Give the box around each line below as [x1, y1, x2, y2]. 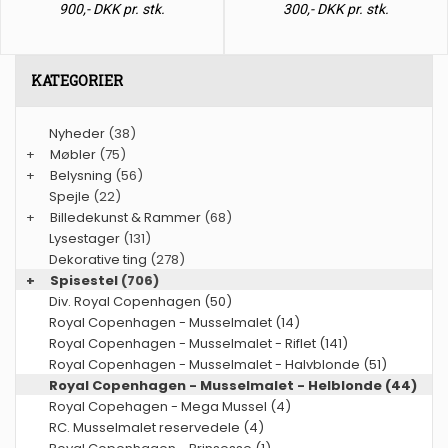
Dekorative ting [49, 249, 147, 269]
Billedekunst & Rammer [50, 207, 201, 227]
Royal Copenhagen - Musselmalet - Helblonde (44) [49, 375, 417, 395]
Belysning [50, 165, 112, 185]
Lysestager [49, 228, 120, 248]
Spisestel [50, 270, 118, 290]
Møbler [50, 144, 96, 164]
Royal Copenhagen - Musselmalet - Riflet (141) [49, 333, 348, 353]
